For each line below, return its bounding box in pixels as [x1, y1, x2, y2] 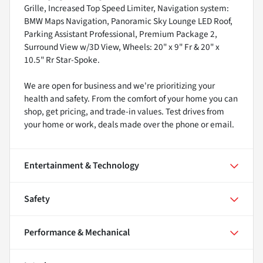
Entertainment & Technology [24, 159, 139, 173]
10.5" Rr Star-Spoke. [24, 53, 100, 67]
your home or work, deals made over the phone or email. [24, 118, 234, 131]
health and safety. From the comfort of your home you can [24, 92, 238, 106]
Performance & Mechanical [24, 226, 130, 240]
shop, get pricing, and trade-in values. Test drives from [24, 105, 224, 119]
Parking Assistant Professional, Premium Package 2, [24, 28, 217, 41]
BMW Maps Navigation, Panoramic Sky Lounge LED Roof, [24, 15, 232, 28]
